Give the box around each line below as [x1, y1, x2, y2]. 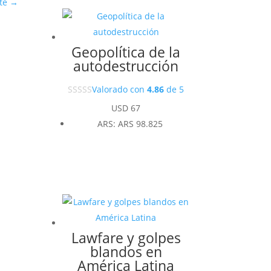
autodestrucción [73, 56, 179, 76]
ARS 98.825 [118, 117, 163, 129]
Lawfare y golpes [71, 228, 181, 248]
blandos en [90, 242, 162, 262]
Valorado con [92, 83, 148, 96]
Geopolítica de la [71, 42, 181, 62]
